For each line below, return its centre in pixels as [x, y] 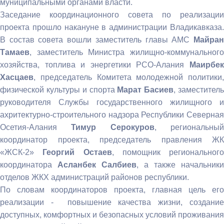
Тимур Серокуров [113, 127]
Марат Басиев [145, 89]
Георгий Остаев [77, 152]
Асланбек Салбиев [97, 164]
